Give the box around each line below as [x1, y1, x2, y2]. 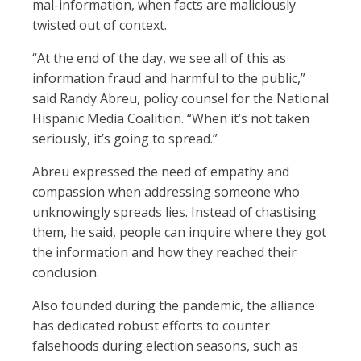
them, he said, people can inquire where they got [32, 222, 326, 241]
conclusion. [32, 263, 99, 281]
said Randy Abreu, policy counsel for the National [32, 89, 329, 107]
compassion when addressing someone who [32, 182, 300, 201]
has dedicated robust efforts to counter [32, 316, 270, 334]
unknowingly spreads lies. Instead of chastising [32, 202, 317, 221]
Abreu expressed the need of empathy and [32, 162, 289, 180]
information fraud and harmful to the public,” [32, 68, 305, 87]
